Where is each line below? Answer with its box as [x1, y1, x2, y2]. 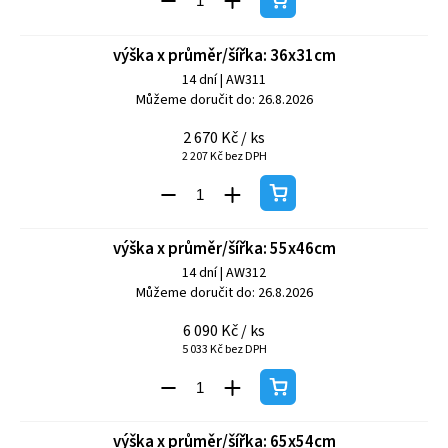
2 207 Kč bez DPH [181, 147, 267, 165]
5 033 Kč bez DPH [181, 341, 267, 358]
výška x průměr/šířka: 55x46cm [112, 237, 336, 261]
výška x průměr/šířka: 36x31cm [112, 43, 336, 68]
